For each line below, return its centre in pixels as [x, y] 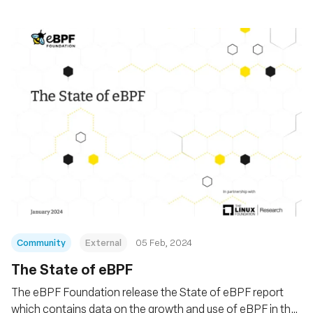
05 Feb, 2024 [164, 242]
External [103, 242]
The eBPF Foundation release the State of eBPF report [147, 292]
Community [41, 242]
